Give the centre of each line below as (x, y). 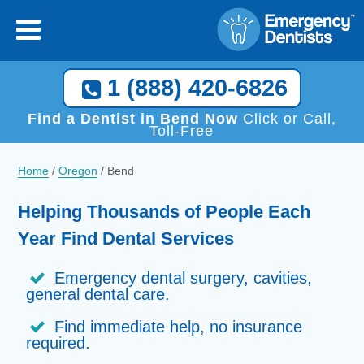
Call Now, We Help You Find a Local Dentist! (182, 23)
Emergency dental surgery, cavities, (184, 278)
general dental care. (98, 294)
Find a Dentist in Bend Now (132, 119)
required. (58, 343)
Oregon (78, 171)
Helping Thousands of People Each (165, 212)
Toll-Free (182, 131)
